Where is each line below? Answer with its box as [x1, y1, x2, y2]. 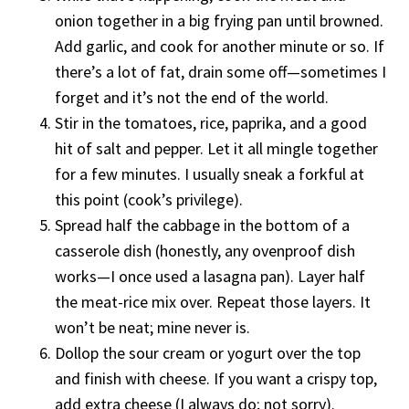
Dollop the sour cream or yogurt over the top [55, 341, 361, 363]
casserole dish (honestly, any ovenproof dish [55, 239, 355, 261]
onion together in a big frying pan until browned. [55, 9, 383, 31]
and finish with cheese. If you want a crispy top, [55, 367, 377, 389]
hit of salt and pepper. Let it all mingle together [55, 137, 378, 159]
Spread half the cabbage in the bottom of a [55, 214, 350, 236]
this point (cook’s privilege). [55, 188, 243, 210]
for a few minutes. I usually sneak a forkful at [55, 163, 364, 184]
